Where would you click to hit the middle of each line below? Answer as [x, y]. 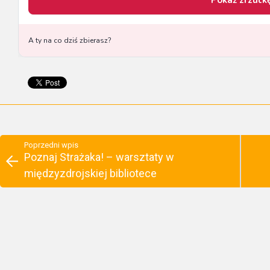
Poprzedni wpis [51, 145]
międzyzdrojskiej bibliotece [90, 174]
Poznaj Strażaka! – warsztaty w [99, 157]
